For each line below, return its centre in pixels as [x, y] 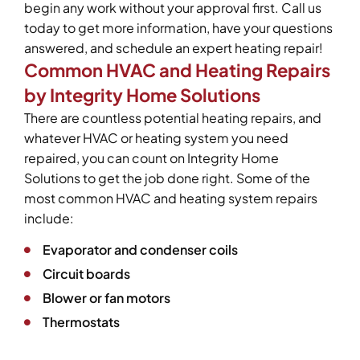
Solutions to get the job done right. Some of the [167, 178]
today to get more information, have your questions [178, 27]
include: [49, 218]
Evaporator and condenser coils [140, 250]
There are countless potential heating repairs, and [173, 117]
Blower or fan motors [106, 298]
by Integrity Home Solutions [142, 94]
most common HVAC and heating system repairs [171, 198]
